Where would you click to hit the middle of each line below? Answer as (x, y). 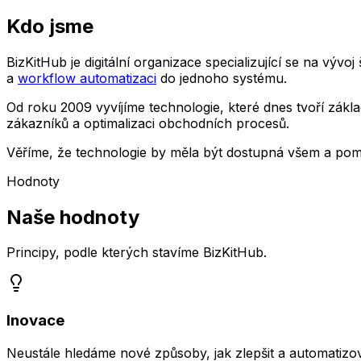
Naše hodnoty (73, 217)
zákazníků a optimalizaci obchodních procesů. (148, 123)
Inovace (35, 321)
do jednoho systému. (224, 78)
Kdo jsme (50, 26)
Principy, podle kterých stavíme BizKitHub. (137, 253)
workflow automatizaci (87, 78)
